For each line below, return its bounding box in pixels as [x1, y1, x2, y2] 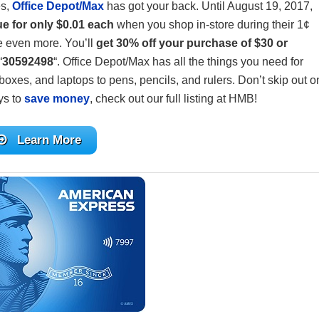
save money [24, 93, 90, 105]
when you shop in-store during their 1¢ [114, 19, 310, 31]
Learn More [17, 133, 82, 147]
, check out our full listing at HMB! [90, 93, 257, 105]
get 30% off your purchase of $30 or [96, 37, 288, 49]
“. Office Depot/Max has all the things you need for [53, 56, 303, 68]
